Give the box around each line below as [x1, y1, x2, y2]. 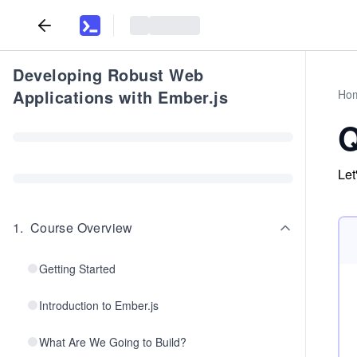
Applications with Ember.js [13, 85, 228, 108]
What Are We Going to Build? [39, 334, 186, 350]
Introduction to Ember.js [39, 297, 159, 313]
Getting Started [39, 261, 116, 277]
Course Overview [29, 218, 133, 237]
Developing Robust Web [13, 63, 204, 86]
